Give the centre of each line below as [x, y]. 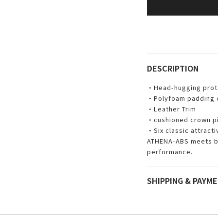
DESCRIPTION [173, 68]
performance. [170, 152]
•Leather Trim [171, 109]
